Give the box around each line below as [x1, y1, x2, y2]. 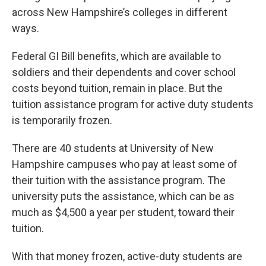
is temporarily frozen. [12, 113, 112, 126]
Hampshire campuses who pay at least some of [12, 157, 237, 170]
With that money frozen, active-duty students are [12, 249, 242, 262]
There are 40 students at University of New [12, 141, 214, 154]
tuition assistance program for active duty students [12, 97, 254, 110]
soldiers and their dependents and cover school [12, 65, 236, 78]
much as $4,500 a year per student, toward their [12, 205, 235, 218]
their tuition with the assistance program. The [12, 173, 226, 186]
